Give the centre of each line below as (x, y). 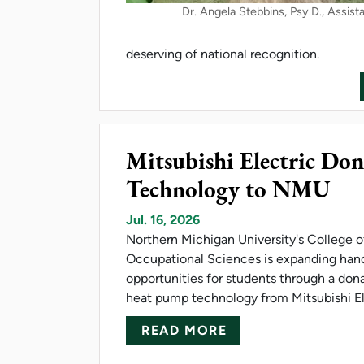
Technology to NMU (228, 189)
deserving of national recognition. (223, 54)
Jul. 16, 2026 (163, 219)
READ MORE (184, 330)
